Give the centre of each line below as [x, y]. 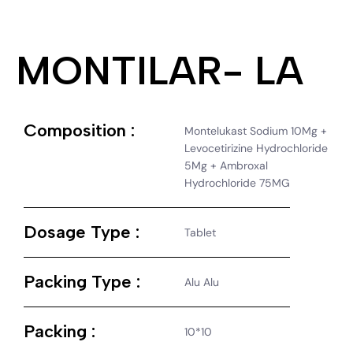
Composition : [79, 130]
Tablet [200, 232]
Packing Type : [82, 281]
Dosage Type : [82, 232]
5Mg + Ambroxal [226, 165]
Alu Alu [202, 282]
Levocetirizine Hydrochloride [256, 148]
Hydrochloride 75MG [237, 182]
